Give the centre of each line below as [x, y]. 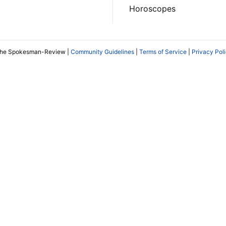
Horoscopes [152, 9]
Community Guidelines [102, 51]
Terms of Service [163, 51]
